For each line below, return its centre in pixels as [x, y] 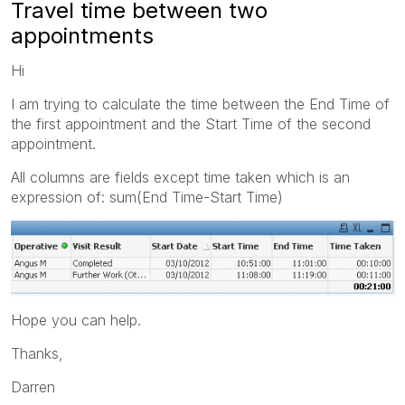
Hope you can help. [76, 320]
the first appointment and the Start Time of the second [191, 123]
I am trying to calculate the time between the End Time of [200, 104]
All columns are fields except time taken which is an [180, 177]
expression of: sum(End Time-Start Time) [147, 197]
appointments [82, 35]
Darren [33, 386]
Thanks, [37, 353]
